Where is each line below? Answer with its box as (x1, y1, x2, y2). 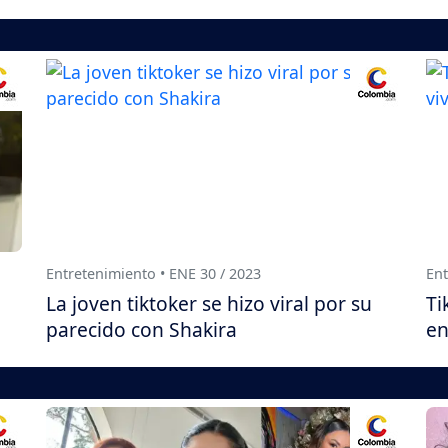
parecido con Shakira (46, 315, 237, 343)
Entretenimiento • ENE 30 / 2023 (46, 263, 261, 283)
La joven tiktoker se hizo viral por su (46, 289, 372, 317)
